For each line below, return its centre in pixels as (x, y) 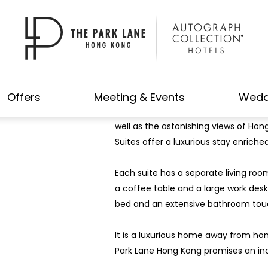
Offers (24, 97)
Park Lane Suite (182, 72)
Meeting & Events (140, 97)
